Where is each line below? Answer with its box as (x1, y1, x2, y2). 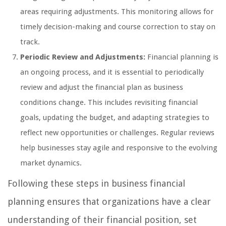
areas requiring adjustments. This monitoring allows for (20, 7, 213, 16)
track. (20, 37, 40, 46)
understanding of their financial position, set (8, 214, 197, 225)
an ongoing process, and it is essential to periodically (20, 67, 204, 77)
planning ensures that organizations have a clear (8, 196, 211, 207)
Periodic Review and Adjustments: (20, 52, 145, 62)
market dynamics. (20, 158, 82, 167)
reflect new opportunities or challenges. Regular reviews (20, 128, 214, 137)
